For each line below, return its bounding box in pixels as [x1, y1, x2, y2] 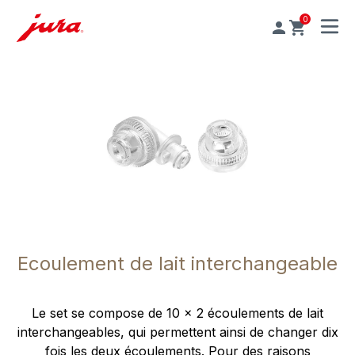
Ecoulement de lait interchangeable [17, 252, 338, 276]
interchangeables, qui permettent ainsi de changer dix [17, 324, 338, 341]
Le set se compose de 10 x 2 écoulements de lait [32, 305, 323, 322]
